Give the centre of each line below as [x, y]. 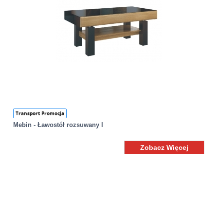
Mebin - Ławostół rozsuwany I [58, 125]
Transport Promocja [40, 113]
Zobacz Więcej [164, 148]
